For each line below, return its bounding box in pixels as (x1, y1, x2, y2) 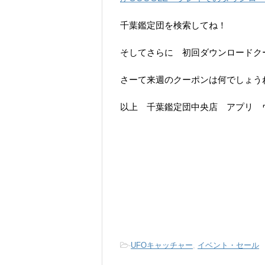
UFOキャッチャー (131, 241, 193, 250)
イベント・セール (198, 241, 259, 250)
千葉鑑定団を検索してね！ (120, 20, 227, 31)
